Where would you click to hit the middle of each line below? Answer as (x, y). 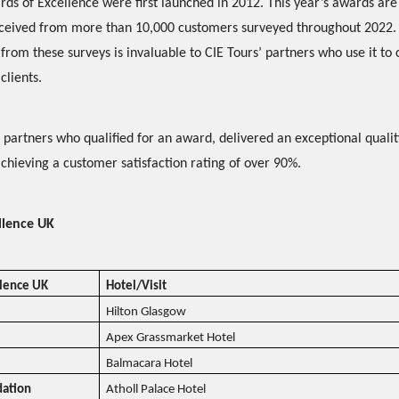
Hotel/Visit (136, 286)
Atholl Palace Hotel (156, 390)
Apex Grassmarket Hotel (171, 338)
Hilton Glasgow (146, 312)
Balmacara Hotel (149, 364)
